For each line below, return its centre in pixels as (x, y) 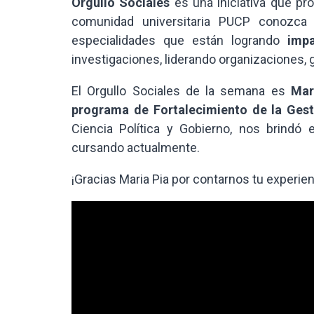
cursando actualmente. (136, 148)
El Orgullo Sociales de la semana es (182, 91)
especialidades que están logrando (176, 40)
